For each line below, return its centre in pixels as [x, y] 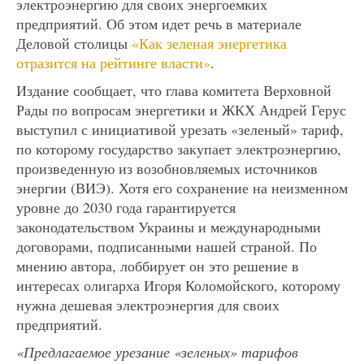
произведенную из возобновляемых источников [167, 168]
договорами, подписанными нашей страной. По [167, 246]
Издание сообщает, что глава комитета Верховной [174, 90]
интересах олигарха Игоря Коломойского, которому [178, 285]
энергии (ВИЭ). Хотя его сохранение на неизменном [182, 187]
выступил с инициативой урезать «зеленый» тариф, [180, 129]
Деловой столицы [74, 43]
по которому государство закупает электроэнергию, [179, 148]
